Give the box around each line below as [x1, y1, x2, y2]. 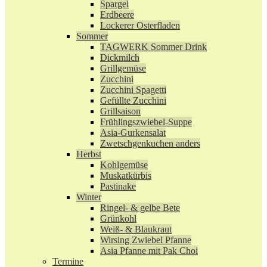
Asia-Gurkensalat [100, 128, 166, 138]
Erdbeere [100, 10, 134, 20]
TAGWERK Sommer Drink [100, 42, 207, 52]
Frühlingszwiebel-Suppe [100, 117, 192, 127]
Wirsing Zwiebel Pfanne [100, 235, 191, 245]
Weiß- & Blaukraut [100, 224, 172, 234]
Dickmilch [100, 52, 139, 63]
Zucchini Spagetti [100, 85, 166, 95]
